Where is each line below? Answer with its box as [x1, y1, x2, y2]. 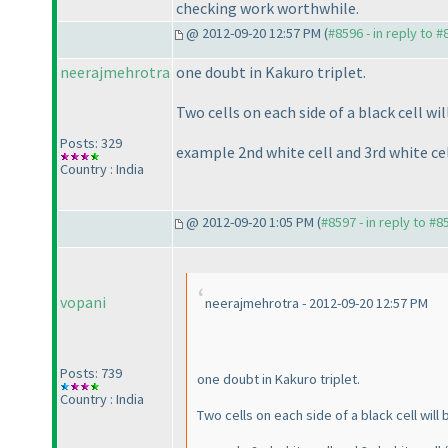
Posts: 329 [60, 134, 122, 153]
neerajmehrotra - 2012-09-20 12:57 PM [205, 294, 428, 313]
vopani [60, 292, 106, 313]
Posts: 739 [60, 364, 122, 383]
